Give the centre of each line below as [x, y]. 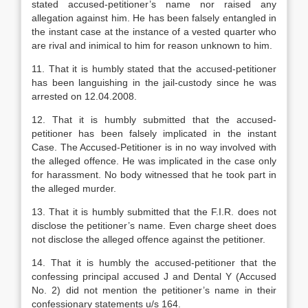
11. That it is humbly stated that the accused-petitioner [154, 69]
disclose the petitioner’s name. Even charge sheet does [154, 225]
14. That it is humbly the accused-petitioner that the [154, 263]
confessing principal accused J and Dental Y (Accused [154, 276]
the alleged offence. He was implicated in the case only [154, 161]
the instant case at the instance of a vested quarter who [154, 32]
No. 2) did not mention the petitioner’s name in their [154, 290]
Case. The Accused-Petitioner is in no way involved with [154, 147]
